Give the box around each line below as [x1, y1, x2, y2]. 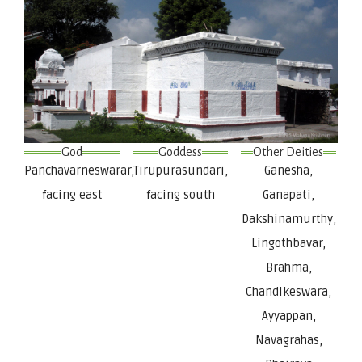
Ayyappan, [261, 308, 316, 323]
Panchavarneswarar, [24, 162, 134, 178]
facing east [41, 187, 103, 202]
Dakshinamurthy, [241, 211, 336, 226]
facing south [145, 187, 215, 202]
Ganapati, [263, 187, 315, 202]
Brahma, [265, 259, 312, 275]
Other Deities [253, 145, 324, 158]
